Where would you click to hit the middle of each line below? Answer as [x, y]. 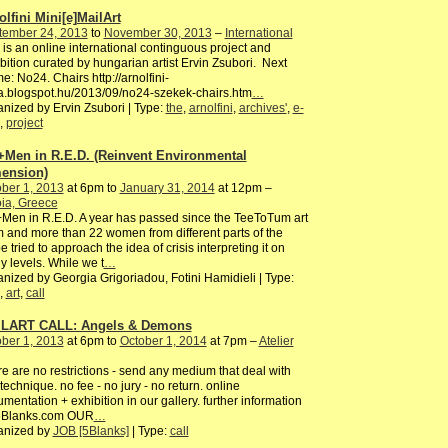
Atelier [276, 340]
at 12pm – [243, 188]
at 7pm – [232, 340]
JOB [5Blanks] [90, 430]
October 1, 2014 [163, 340]
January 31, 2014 [167, 188]
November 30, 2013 [157, 33]
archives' [262, 108]
